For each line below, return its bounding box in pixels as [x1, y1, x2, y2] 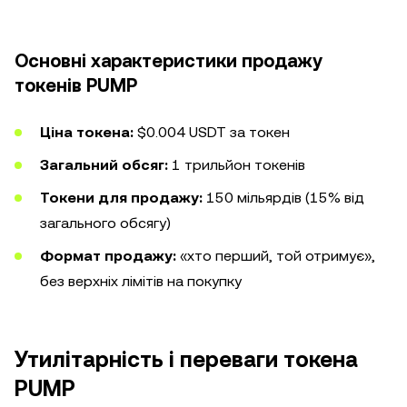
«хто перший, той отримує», [176, 247, 375, 264]
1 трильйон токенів [168, 156, 305, 174]
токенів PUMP [15, 74, 137, 96]
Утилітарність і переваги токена [15, 347, 358, 372]
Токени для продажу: [40, 189, 203, 206]
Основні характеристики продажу [15, 50, 323, 72]
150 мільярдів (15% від [203, 189, 364, 206]
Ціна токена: [40, 124, 134, 141]
